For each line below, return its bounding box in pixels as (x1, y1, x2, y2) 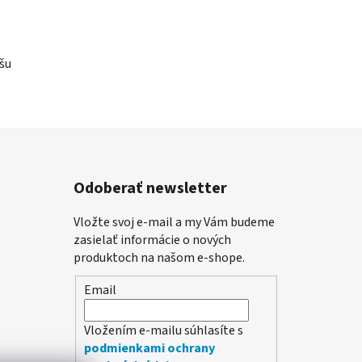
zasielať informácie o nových (73, 231, 231, 250)
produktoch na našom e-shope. (73, 249, 245, 267)
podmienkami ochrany (83, 339, 215, 357)
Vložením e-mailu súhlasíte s (83, 321, 243, 339)
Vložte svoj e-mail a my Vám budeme (73, 213, 275, 232)
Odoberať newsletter (73, 177, 227, 200)
